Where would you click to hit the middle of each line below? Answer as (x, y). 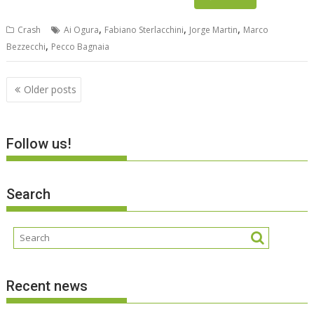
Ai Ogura (82, 29)
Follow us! (39, 144)
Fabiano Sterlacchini (144, 29)
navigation (45, 104)
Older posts (50, 90)
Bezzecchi (26, 46)
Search (29, 194)
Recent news (47, 286)
